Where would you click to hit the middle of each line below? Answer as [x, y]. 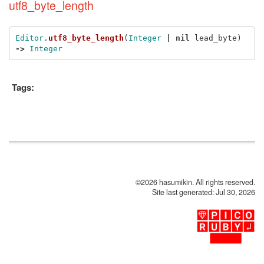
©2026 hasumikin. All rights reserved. [195, 182]
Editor [29, 38]
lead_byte [215, 38]
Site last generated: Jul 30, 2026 [204, 192]
